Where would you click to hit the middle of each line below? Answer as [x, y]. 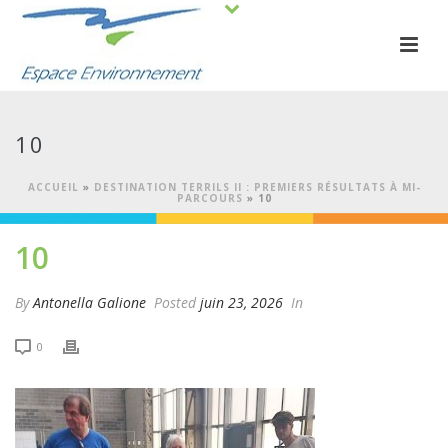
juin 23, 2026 [241, 302]
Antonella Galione [89, 302]
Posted [175, 302]
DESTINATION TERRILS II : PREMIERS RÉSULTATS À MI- [257, 187]
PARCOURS [209, 198]
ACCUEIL [53, 187]
